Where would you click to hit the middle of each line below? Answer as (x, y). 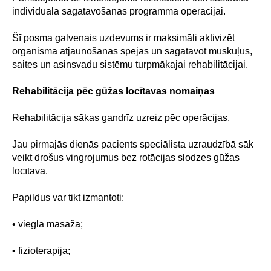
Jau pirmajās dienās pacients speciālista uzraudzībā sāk (133, 144)
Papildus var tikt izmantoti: (68, 198)
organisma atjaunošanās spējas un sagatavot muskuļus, (132, 51)
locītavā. (30, 171)
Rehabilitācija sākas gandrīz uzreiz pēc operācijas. (121, 118)
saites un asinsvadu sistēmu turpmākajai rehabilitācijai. (130, 64)
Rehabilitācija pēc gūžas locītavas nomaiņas (113, 91)
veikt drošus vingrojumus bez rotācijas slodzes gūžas (126, 158)
